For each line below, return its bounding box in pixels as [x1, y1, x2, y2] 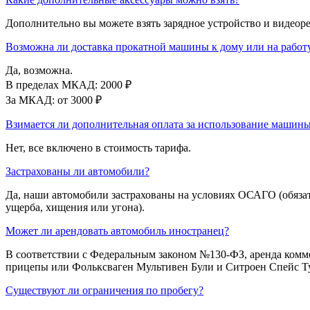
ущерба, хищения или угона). [6, 201, 145, 213]
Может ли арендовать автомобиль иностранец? [6, 224, 229, 237]
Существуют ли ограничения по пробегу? [6, 284, 203, 296]
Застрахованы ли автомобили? [6, 165, 149, 177]
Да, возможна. [6, 64, 73, 76]
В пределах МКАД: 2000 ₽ [6, 78, 131, 91]
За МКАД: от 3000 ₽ [6, 93, 102, 106]
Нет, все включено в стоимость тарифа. [6, 141, 191, 154]
